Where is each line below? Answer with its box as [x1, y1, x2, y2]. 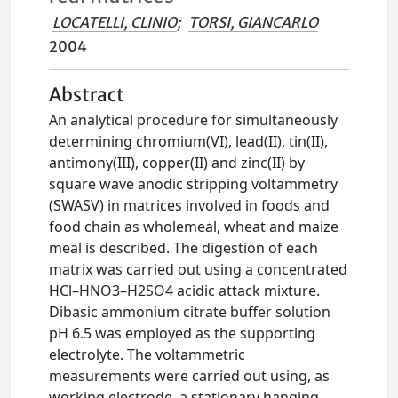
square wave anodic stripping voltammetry [49, 174, 338, 194]
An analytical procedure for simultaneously [49, 110, 338, 130]
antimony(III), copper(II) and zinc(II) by [49, 153, 306, 172]
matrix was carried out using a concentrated [49, 259, 348, 279]
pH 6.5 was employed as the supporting [49, 323, 316, 343]
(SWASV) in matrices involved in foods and [49, 195, 330, 215]
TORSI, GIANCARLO [188, 13, 319, 31]
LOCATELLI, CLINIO [52, 13, 178, 31]
